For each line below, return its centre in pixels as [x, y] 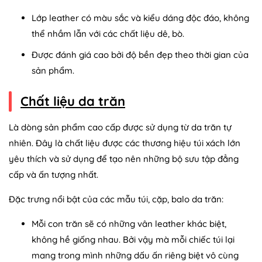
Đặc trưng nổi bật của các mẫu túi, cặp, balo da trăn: [116, 199]
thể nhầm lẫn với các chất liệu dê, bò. [108, 33]
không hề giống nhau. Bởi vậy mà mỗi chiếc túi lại [133, 240]
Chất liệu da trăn [73, 101]
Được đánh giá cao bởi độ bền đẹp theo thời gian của [140, 54]
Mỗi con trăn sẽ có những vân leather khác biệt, [129, 224]
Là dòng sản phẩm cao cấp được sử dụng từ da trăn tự [120, 127]
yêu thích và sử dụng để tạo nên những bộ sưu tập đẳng [124, 159]
